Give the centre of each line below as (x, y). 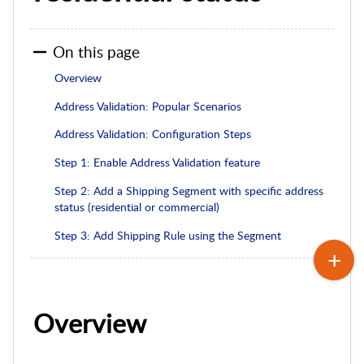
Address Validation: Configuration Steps (152, 134)
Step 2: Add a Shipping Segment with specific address (188, 190)
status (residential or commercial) (136, 206)
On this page (96, 51)
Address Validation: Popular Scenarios (147, 106)
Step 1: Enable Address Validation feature (157, 162)
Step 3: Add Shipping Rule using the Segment (167, 235)
